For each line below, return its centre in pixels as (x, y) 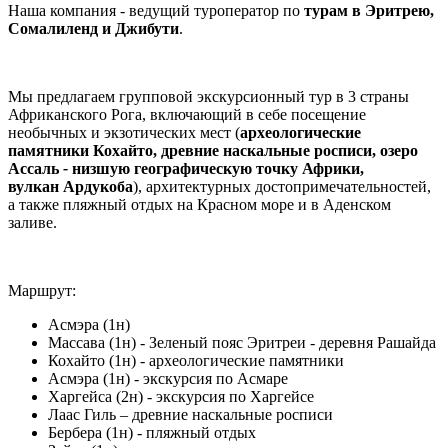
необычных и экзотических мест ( (124, 132)
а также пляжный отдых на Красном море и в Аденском (199, 204)
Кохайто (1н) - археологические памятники (196, 360)
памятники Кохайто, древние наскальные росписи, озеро (213, 150)
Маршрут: (42, 290)
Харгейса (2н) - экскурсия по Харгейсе (181, 396)
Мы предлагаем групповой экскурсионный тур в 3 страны (208, 96)
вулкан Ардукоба (70, 186)
